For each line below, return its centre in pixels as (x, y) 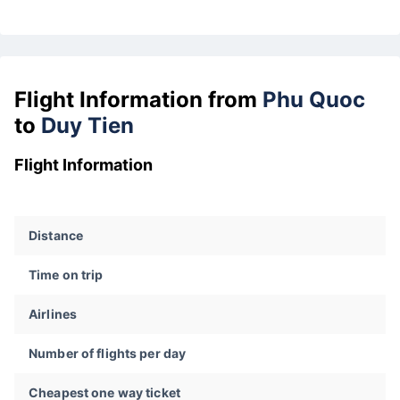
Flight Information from (138, 99)
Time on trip (66, 275)
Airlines (53, 314)
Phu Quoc (314, 99)
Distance (56, 236)
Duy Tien (90, 125)
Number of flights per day (108, 354)
